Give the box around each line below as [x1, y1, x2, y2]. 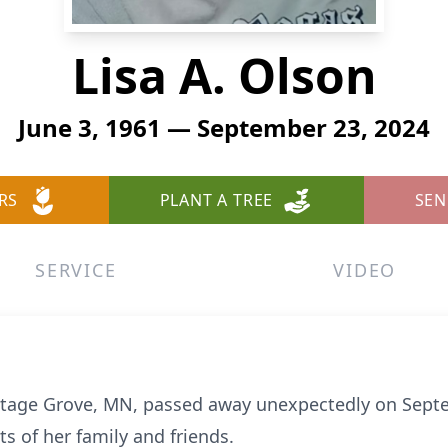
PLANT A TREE [159, 189, 274, 211]
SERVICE [35, 258, 117, 282]
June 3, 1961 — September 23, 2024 [18, 111, 430, 144]
